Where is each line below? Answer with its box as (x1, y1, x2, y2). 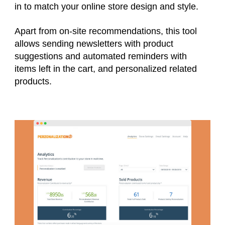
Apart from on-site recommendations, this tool (15, 26, 197, 36)
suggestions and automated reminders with (15, 51, 187, 61)
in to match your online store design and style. (15, 1, 201, 12)
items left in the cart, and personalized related (15, 63, 197, 74)
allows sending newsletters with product (15, 38, 173, 49)
